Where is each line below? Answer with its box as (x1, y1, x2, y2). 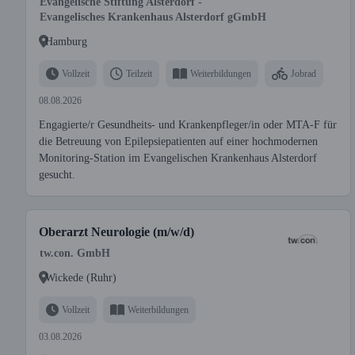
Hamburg (45, 35, 87, 48)
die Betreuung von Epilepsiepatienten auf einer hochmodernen (39, 136, 318, 147)
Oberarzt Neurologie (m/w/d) (39, 225, 194, 239)
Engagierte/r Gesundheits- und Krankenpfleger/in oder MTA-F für (39, 119, 337, 131)
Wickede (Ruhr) (45, 271, 116, 284)
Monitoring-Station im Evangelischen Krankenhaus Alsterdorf (39, 152, 317, 164)
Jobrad (291, 67, 316, 79)
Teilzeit (126, 67, 152, 79)
